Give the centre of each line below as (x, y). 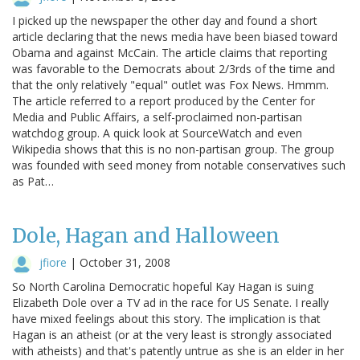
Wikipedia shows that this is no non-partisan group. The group (173, 149)
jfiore (53, 262)
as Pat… (33, 181)
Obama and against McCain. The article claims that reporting (170, 52)
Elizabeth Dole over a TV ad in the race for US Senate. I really (170, 302)
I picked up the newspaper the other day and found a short (165, 20)
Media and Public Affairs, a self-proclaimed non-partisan (157, 117)
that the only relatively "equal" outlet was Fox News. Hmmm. (170, 84)
